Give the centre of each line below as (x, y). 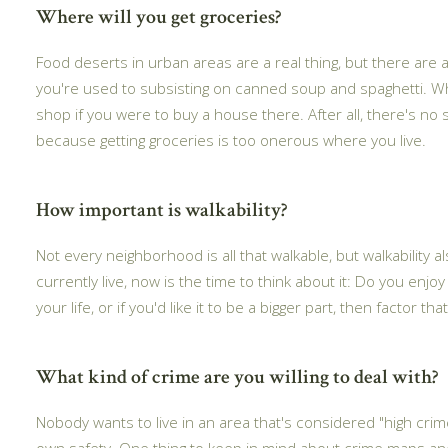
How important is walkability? (161, 209)
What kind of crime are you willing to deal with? (237, 376)
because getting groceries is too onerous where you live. (231, 139)
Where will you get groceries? (158, 16)
